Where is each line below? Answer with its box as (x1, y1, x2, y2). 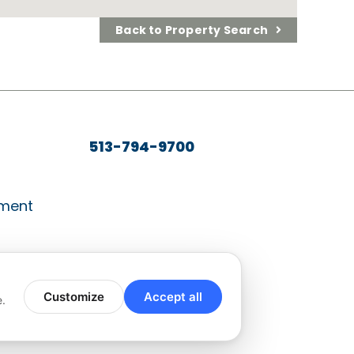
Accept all (144, 289, 202, 304)
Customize (43, 289, 104, 304)
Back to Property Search (115, 22, 269, 38)
